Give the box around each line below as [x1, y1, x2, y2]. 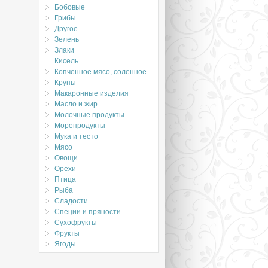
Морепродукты [54, 121, 105, 130]
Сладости [54, 197, 88, 205]
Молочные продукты [54, 111, 124, 119]
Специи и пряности [54, 208, 121, 216]
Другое [54, 25, 78, 33]
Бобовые [54, 3, 85, 11]
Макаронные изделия [54, 89, 129, 98]
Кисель [54, 57, 78, 65]
